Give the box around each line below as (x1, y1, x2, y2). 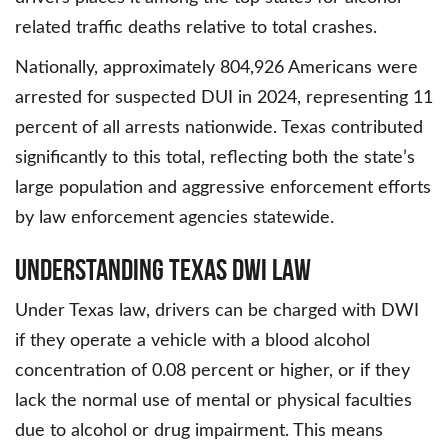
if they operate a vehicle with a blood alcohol (15, 332, 370, 351)
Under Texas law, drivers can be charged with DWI (15, 302, 419, 321)
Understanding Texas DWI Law (15, 253, 311, 287)
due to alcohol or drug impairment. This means (15, 422, 383, 441)
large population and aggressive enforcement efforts (15, 179, 431, 198)
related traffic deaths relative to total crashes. (15, 19, 377, 38)
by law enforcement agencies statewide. (15, 209, 334, 228)
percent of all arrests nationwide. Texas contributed (15, 119, 423, 138)
